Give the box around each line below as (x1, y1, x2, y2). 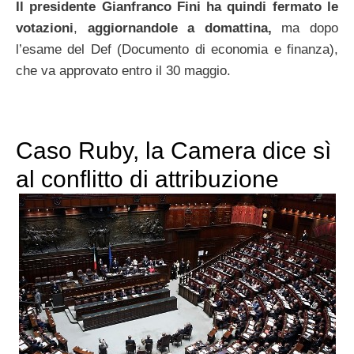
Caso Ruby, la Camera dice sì (16, 137, 331, 164)
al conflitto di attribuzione (16, 166, 279, 193)
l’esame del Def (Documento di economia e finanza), (16, 42, 338, 58)
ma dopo (271, 21, 339, 36)
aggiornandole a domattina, (87, 21, 272, 36)
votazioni (16, 21, 73, 36)
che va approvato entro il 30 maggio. (16, 63, 231, 79)
